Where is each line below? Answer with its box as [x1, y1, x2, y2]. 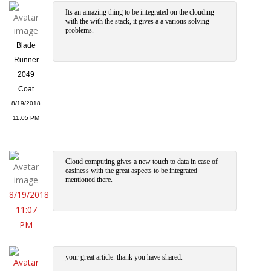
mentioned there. [65, 175, 113, 184]
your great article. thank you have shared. [65, 253, 183, 262]
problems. [65, 26, 94, 35]
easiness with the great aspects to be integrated [65, 166, 198, 175]
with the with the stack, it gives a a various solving [65, 17, 210, 26]
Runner [13, 56, 39, 65]
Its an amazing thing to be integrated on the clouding [65, 8, 215, 17]
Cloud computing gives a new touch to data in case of [65, 157, 218, 166]
